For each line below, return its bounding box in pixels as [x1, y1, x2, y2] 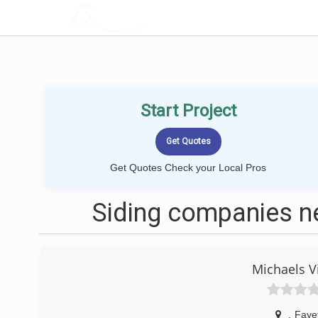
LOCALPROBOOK [104, 10, 198, 25]
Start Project [140, 101, 236, 121]
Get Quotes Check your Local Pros [110, 162, 266, 173]
